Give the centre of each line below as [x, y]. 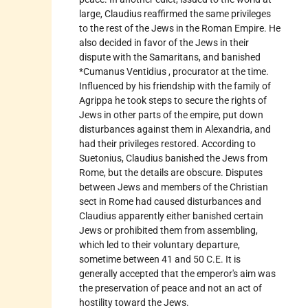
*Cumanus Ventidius [124, 71]
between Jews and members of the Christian [174, 187]
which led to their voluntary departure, [159, 244]
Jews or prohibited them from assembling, [168, 230]
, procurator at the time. [219, 71]
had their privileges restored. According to [167, 143]
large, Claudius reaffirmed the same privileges [175, 13]
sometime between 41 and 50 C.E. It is [160, 259]
